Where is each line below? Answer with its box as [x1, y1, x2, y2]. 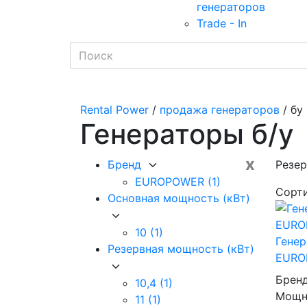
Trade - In [197, 16, 247, 30]
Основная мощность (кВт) [108, 191, 250, 206]
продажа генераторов [160, 102, 280, 116]
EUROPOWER [135, 175, 208, 189]
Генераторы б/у [80, 116, 294, 151]
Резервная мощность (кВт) [108, 242, 254, 256]
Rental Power [80, 102, 149, 116]
